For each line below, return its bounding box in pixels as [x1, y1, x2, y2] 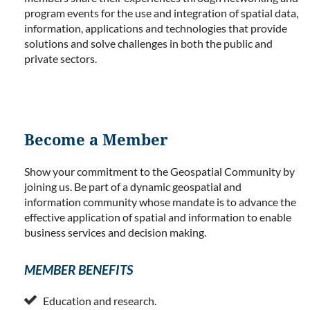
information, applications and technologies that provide [24, 21, 287, 35]
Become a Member [24, 131, 168, 149]
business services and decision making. [24, 226, 210, 239]
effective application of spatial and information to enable [24, 210, 291, 224]
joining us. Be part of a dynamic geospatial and [24, 180, 241, 194]
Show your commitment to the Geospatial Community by [24, 165, 295, 179]
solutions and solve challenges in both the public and [24, 37, 273, 51]
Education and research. [43, 293, 156, 307]
